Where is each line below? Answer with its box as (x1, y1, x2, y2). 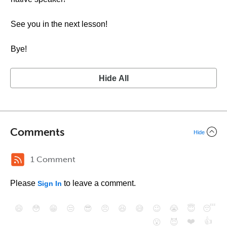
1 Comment (30, 155, 75, 164)
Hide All (98, 74, 129, 83)
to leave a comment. (62, 179, 136, 187)
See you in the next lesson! (11, 20, 107, 28)
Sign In (37, 179, 62, 187)
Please (10, 179, 37, 187)
